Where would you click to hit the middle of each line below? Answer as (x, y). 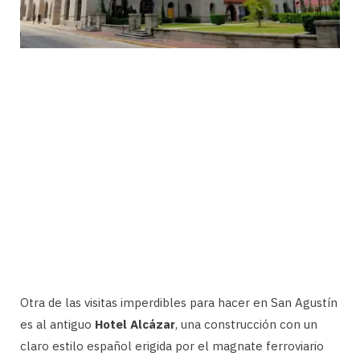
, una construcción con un (246, 324)
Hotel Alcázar (135, 324)
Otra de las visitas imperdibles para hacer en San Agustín (179, 302)
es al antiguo (57, 324)
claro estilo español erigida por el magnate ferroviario (172, 346)
